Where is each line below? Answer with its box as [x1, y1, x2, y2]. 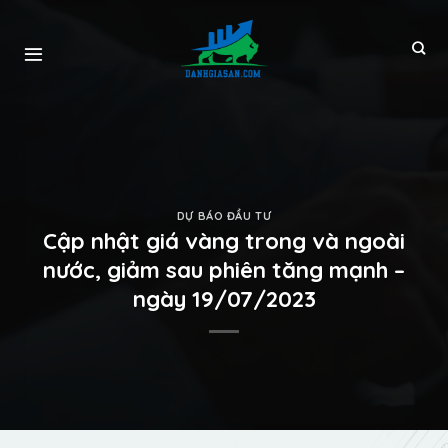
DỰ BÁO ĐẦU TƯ [176, 208, 272, 223]
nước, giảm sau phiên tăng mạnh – [43, 256, 405, 285]
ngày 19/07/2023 [132, 285, 316, 314]
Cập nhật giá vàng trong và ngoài [43, 227, 405, 256]
